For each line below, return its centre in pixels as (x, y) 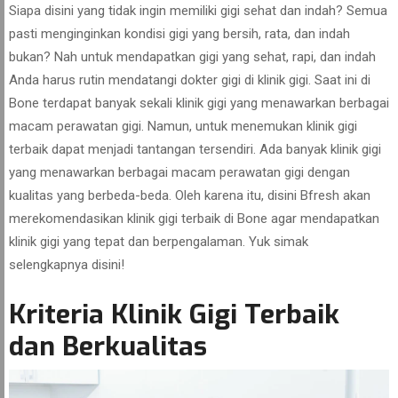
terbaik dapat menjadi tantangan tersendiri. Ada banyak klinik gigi (195, 149)
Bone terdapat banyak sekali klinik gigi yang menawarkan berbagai (199, 103)
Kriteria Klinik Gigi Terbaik (174, 314)
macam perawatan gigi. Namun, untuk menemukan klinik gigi (183, 126)
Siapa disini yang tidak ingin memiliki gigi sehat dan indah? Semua (198, 11)
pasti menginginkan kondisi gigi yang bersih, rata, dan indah (179, 34)
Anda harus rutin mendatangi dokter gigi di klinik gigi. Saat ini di (190, 80)
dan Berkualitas (108, 346)
